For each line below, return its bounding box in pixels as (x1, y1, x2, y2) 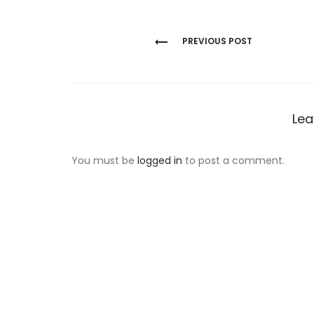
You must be (71, 153, 137, 168)
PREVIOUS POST (182, 35, 252, 47)
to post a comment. (182, 153, 285, 168)
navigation (71, 50, 184, 79)
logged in (137, 153, 182, 168)
